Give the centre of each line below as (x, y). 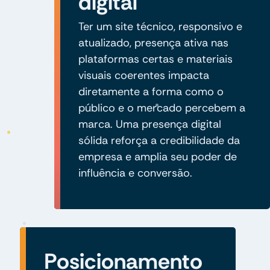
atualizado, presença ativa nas (153, 42)
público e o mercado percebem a (162, 108)
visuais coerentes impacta (143, 75)
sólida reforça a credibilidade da (159, 140)
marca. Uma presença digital (149, 124)
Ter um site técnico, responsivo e (160, 26)
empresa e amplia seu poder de (157, 156)
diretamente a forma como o (151, 91)
